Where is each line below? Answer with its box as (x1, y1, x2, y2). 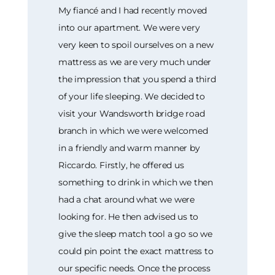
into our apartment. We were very (58, 21, 200, 33)
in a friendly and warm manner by (58, 142, 200, 153)
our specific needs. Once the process (58, 262, 211, 274)
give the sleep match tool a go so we (58, 228, 212, 239)
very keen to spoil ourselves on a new (58, 39, 214, 50)
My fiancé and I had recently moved (58, 4, 207, 16)
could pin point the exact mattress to (58, 245, 214, 257)
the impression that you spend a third (58, 73, 216, 85)
